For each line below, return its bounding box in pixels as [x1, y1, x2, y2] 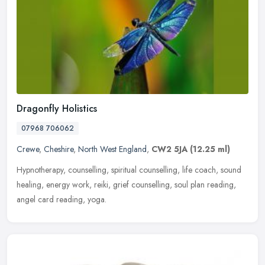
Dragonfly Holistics [17, 101, 97, 115]
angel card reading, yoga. [17, 193, 106, 205]
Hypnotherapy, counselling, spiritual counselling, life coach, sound [17, 163, 241, 176]
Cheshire [44, 143, 73, 155]
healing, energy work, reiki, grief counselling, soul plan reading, [17, 178, 236, 190]
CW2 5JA [151, 143, 188, 155]
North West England [78, 143, 147, 155]
